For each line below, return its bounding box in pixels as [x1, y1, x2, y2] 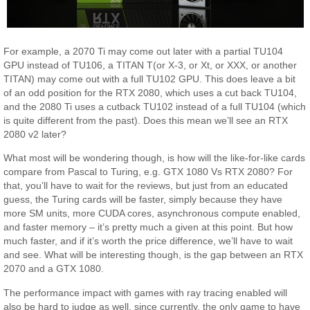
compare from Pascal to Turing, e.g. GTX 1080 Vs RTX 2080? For [3, 166, 293, 178]
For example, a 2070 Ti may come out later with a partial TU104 [3, 46, 284, 57]
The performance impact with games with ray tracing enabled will [3, 286, 288, 298]
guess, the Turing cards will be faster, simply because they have [3, 194, 283, 206]
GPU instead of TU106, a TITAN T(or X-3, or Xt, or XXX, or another [3, 60, 298, 71]
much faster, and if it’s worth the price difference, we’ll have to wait [3, 235, 293, 247]
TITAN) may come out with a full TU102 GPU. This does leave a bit [3, 73, 296, 84]
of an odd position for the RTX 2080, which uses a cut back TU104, [3, 87, 298, 98]
